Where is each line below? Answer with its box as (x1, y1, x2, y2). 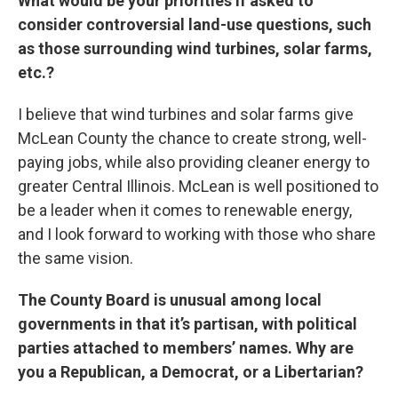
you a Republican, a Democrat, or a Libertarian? (18, 362, 363, 381)
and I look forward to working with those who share (18, 225, 376, 243)
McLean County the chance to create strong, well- (18, 129, 367, 147)
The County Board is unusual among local (18, 291, 322, 309)
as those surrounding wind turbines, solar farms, (18, 39, 372, 58)
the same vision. (18, 249, 133, 267)
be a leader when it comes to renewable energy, (18, 201, 352, 219)
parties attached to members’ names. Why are (18, 338, 354, 357)
